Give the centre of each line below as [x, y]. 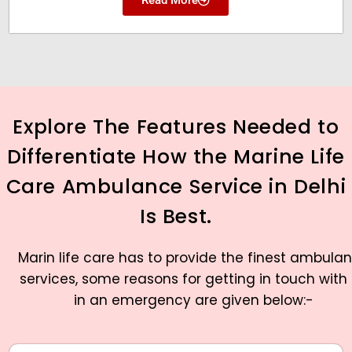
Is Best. [176, 216]
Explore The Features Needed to [176, 126]
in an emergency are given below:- [193, 300]
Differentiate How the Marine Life [176, 156]
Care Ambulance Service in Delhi [176, 186]
